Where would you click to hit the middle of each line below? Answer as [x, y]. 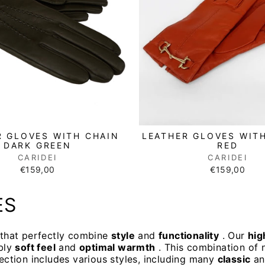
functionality [189, 235]
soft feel [35, 247]
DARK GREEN [37, 145]
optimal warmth [117, 247]
